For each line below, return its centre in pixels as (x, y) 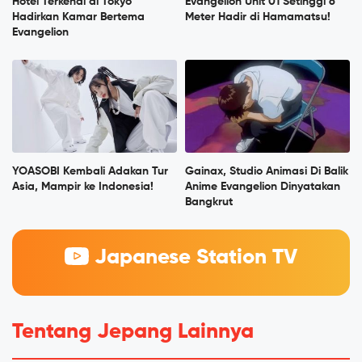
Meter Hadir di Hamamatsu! (258, 17)
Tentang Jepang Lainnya (133, 333)
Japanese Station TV (193, 258)
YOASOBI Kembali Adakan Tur (90, 172)
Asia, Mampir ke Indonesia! (83, 187)
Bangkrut (209, 202)
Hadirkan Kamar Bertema (78, 17)
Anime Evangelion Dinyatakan (263, 187)
